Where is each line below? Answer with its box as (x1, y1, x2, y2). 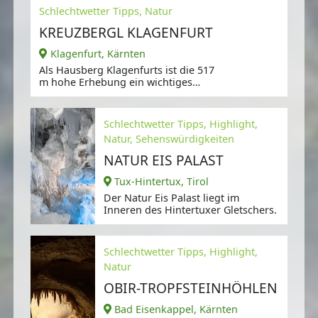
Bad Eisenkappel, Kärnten (114, 302, 238, 317)
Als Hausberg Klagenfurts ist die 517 (39, 63, 215, 77)
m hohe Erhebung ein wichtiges (39, 75, 193, 89)
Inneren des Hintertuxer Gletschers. (103, 203, 277, 217)
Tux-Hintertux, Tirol (114, 175, 209, 189)
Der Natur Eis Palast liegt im (103, 191, 239, 205)
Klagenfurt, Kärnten (50, 47, 146, 61)
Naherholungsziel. (39, 87, 128, 102)
